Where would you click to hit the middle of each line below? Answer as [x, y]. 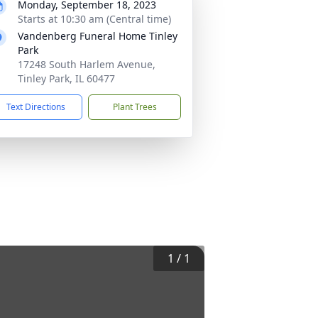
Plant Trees [135, 107]
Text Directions [36, 107]
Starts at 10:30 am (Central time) [94, 19]
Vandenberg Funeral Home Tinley [98, 36]
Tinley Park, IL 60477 [66, 78]
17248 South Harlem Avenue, [87, 64]
